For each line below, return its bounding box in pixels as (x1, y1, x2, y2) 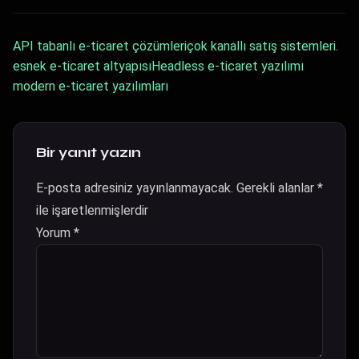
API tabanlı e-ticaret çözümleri (13, 38, 187, 54)
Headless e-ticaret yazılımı (151, 58, 304, 74)
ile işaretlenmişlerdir (36, 203, 148, 218)
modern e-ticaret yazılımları (13, 79, 168, 94)
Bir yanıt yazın (36, 144, 141, 161)
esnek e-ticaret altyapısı (13, 58, 151, 74)
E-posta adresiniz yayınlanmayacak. (36, 180, 233, 196)
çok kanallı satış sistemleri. (187, 38, 338, 54)
